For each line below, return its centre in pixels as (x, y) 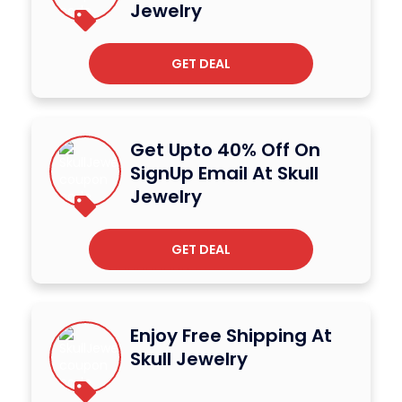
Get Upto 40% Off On (225, 149)
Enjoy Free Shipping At (231, 335)
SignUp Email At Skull (224, 173)
